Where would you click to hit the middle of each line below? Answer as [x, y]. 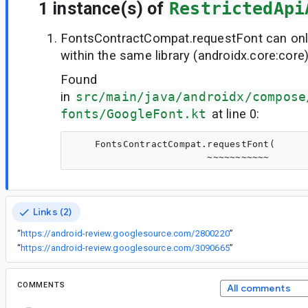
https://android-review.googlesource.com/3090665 [125, 248]
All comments [258, 288]
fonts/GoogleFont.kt [134, 114]
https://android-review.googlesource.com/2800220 [125, 234]
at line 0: [234, 114]
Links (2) [53, 212]
